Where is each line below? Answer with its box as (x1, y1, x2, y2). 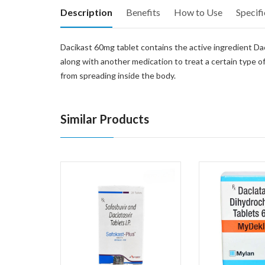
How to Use (174, 7, 222, 18)
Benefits (126, 7, 160, 18)
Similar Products (60, 112, 149, 127)
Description (60, 7, 112, 18)
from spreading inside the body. (60, 70, 176, 81)
